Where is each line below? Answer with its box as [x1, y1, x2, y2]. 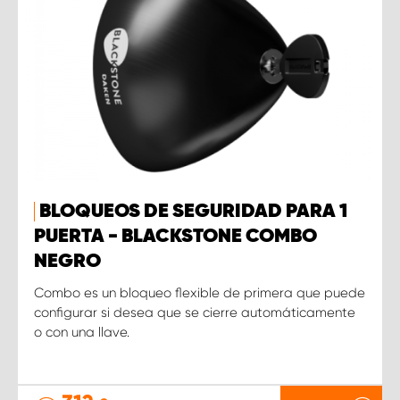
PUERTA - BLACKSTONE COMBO [34, 226, 317, 246]
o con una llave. [34, 323, 129, 340]
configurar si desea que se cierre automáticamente [34, 304, 355, 321]
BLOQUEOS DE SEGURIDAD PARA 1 [39, 201, 347, 221]
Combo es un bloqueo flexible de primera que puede [34, 284, 365, 301]
